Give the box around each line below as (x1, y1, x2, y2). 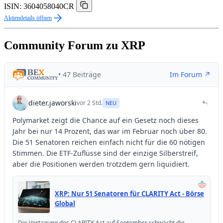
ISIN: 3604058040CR (4, 1, 74, 10)
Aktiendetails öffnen (4, 14, 52, 21)
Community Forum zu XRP (4, 38, 145, 52)
